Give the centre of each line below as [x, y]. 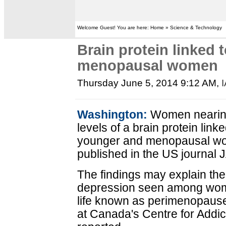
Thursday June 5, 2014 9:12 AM [147, 83]
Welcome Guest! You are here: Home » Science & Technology [150, 27]
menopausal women [148, 66]
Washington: [112, 115]
